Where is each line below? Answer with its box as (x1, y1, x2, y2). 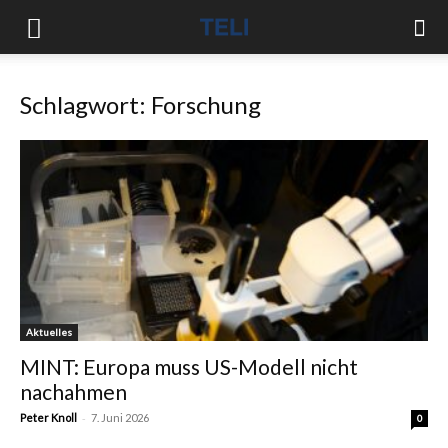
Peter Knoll (20, 411, 77, 425)
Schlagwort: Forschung (20, 90, 261, 119)
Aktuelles (26, 326, 72, 339)
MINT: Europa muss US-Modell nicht (20, 354, 358, 380)
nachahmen (20, 379, 127, 405)
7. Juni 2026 (91, 411, 149, 425)
